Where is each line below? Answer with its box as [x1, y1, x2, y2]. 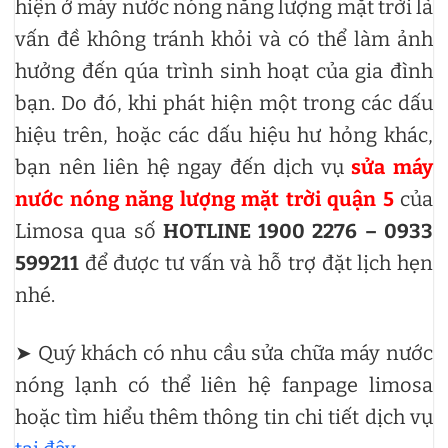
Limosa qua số [15, 218, 163, 243]
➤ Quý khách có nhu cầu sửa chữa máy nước [15, 340, 433, 365]
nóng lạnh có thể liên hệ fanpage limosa [15, 372, 433, 397]
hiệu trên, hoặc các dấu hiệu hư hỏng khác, [15, 122, 433, 147]
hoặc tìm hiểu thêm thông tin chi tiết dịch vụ [15, 404, 433, 429]
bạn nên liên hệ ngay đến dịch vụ [15, 154, 352, 179]
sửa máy [351, 154, 434, 179]
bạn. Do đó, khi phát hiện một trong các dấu [15, 90, 433, 115]
